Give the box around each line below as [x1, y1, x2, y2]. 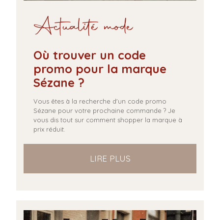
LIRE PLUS [89, 153, 131, 164]
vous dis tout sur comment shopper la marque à [33, 115, 182, 124]
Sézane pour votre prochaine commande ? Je [33, 106, 175, 114]
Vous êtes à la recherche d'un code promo [33, 97, 166, 105]
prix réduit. [33, 125, 65, 133]
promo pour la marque [33, 61, 166, 76]
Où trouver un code [33, 47, 146, 62]
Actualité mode [33, 13, 134, 42]
